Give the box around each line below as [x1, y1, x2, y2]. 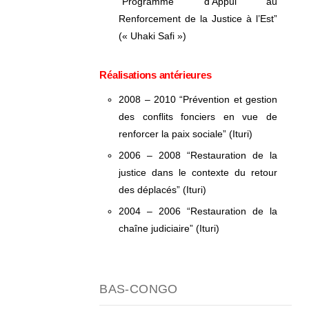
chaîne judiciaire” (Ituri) [119, 223, 220, 234]
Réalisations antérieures [99, 69, 212, 81]
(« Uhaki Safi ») [119, 30, 187, 41]
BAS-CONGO [99, 282, 178, 296]
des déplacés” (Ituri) [119, 184, 207, 195]
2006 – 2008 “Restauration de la [119, 150, 277, 161]
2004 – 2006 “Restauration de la [119, 206, 277, 217]
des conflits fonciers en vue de [119, 111, 277, 122]
